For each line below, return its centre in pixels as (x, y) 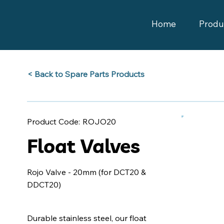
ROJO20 (99, 121)
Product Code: (53, 122)
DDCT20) (44, 185)
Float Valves (83, 145)
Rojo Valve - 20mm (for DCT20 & (86, 172)
